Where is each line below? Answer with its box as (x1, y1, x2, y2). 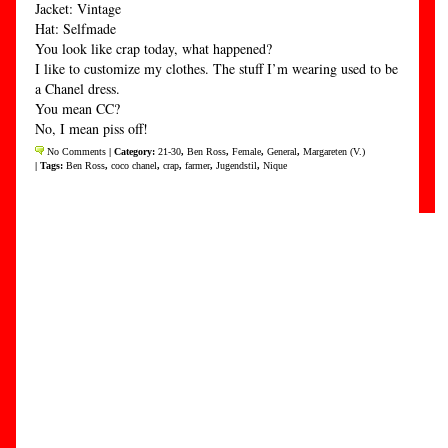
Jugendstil (216, 160, 257, 171)
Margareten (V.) (303, 146, 365, 157)
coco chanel (111, 160, 157, 171)
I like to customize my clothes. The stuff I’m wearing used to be (35, 59, 398, 78)
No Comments (44, 146, 106, 157)
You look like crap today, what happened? (35, 39, 272, 58)
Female (232, 146, 261, 157)
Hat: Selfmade (35, 19, 116, 38)
